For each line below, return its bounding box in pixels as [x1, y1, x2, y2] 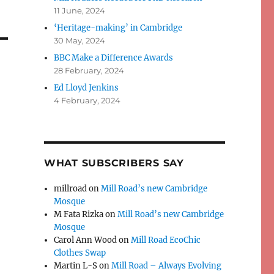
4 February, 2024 [54, 95, 121, 106]
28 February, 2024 [54, 65, 125, 76]
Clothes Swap [54, 248, 106, 259]
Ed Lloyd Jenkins [54, 83, 119, 94]
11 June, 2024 [54, 6, 106, 16]
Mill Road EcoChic [131, 235, 201, 246]
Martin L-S [54, 261, 98, 272]
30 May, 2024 [54, 35, 106, 46]
